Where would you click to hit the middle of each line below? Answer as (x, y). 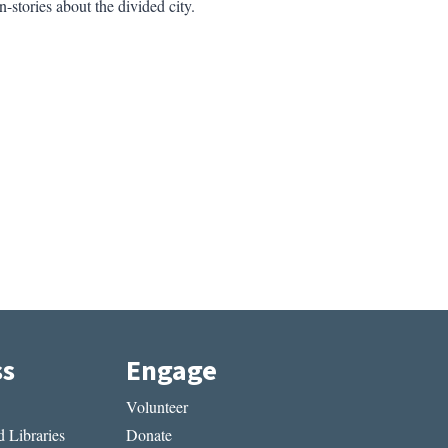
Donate (149, 435)
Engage (172, 371)
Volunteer (157, 406)
